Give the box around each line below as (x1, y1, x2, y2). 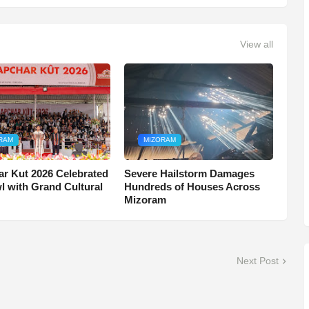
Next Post (236, 255, 279, 267)
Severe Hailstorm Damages (123, 168, 255, 180)
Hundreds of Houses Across (123, 181, 260, 193)
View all (239, 38, 273, 50)
